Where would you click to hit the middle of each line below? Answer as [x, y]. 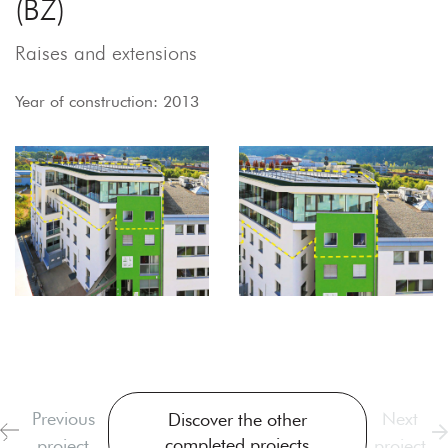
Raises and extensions [106, 52]
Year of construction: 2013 [107, 101]
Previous [63, 419]
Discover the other [237, 420]
